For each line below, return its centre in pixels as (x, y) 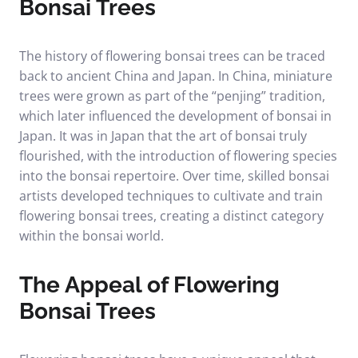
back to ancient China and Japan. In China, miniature (176, 76)
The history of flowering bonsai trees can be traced (172, 56)
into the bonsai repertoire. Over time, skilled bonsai (174, 176)
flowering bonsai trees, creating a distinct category (171, 216)
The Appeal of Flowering (149, 285)
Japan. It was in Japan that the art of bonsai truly (163, 136)
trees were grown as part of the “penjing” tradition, (172, 96)
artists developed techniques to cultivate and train (171, 196)
